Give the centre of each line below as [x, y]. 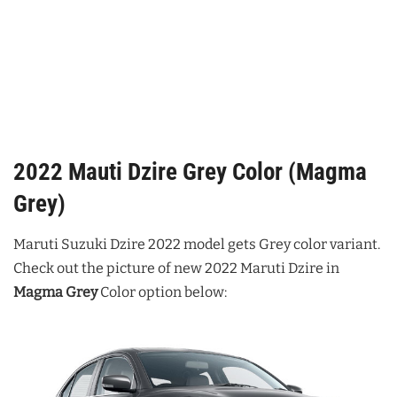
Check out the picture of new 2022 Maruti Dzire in [176, 268]
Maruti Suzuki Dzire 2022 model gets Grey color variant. [197, 244]
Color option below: [162, 292]
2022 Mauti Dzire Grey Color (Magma [190, 172]
